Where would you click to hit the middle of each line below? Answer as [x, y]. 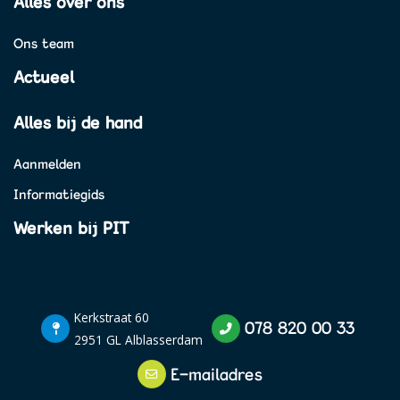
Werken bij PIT [71, 228]
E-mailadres [217, 374]
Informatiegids [59, 195]
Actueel [44, 77]
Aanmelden [47, 164]
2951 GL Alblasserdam [138, 339]
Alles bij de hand [78, 122]
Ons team [44, 44]
